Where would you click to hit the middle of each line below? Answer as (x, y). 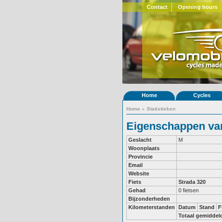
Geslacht (140, 140)
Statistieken (161, 109)
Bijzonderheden (149, 199)
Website (139, 173)
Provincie (140, 157)
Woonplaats (144, 148)
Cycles (202, 95)
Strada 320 (192, 182)
